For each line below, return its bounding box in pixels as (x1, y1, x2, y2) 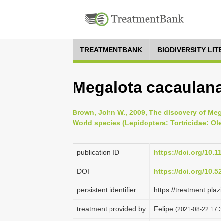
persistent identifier (77, 186, 136, 194)
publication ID (77, 148, 119, 156)
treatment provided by (77, 205, 146, 213)
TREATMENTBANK (80, 46, 142, 54)
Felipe (154, 205, 175, 213)
